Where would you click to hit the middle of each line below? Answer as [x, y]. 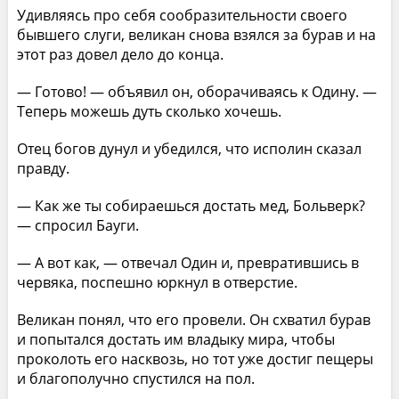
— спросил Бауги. [77, 225]
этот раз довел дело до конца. [120, 54]
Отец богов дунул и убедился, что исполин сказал [189, 148]
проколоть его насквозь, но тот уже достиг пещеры [195, 358]
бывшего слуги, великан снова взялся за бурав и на [196, 34]
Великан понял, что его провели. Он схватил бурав [193, 319]
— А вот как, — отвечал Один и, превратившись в [187, 262]
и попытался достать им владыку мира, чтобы [175, 339]
